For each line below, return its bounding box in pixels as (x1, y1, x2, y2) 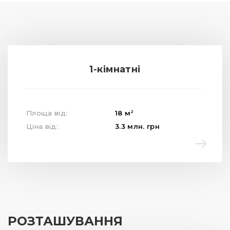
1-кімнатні (89, 64, 141, 75)
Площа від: (26, 109, 68, 118)
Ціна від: (26, 122, 58, 131)
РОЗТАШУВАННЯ (8, 214, 123, 229)
